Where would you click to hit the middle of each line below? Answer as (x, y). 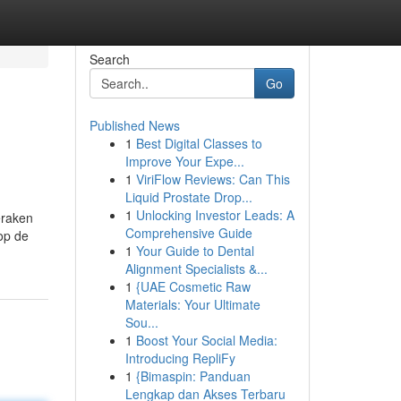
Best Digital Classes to (199, 143)
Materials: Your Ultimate (192, 304)
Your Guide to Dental (195, 251)
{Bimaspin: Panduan (193, 376)
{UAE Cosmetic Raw (193, 286)
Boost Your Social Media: (206, 340)
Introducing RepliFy (180, 358)
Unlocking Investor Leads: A (215, 215)
